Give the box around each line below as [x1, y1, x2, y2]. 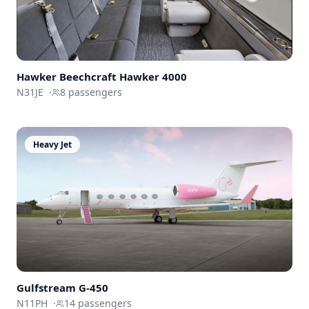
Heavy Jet [33, 139, 72, 151]
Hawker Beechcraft [17, 70, 117, 84]
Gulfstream [17, 281, 76, 295]
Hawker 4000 [119, 70, 187, 84]
